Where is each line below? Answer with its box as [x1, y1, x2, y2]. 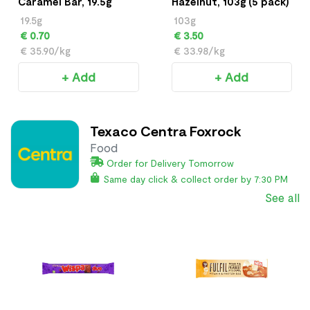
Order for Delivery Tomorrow [107, 157, 234, 170]
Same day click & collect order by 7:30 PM [103, 172, 288, 185]
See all [265, 190, 300, 204]
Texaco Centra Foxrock [90, 122, 241, 140]
